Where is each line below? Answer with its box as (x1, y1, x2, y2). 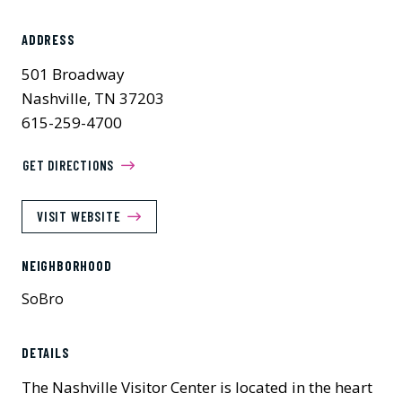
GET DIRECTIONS (22, 157, 115, 173)
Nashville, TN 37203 (22, 88, 164, 109)
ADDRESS (22, 32, 75, 48)
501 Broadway (22, 64, 125, 84)
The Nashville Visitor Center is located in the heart (22, 377, 372, 398)
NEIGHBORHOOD (22, 258, 112, 274)
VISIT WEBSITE (37, 208, 121, 224)
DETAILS (22, 345, 70, 361)
